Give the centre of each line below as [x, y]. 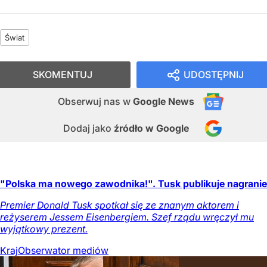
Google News [164, 101]
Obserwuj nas [90, 101]
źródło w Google [151, 128]
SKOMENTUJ [62, 74]
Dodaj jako [89, 128]
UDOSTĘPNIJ [214, 74]
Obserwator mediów [63, 250]
